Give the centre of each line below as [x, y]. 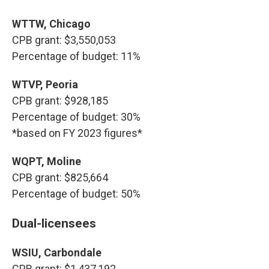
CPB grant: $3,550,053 [64, 40]
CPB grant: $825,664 [60, 177]
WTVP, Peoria [46, 84]
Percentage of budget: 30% [76, 117]
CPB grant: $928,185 [60, 101]
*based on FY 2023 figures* [77, 133]
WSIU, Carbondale [57, 252]
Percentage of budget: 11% [76, 56]
